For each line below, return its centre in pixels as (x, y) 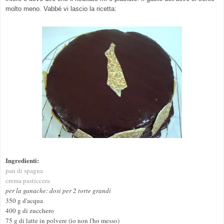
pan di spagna (24, 171)
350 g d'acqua (24, 201)
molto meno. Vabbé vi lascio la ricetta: (61, 9)
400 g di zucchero (30, 211)
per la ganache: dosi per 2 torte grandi (58, 191)
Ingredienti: (22, 160)
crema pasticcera (28, 181)
